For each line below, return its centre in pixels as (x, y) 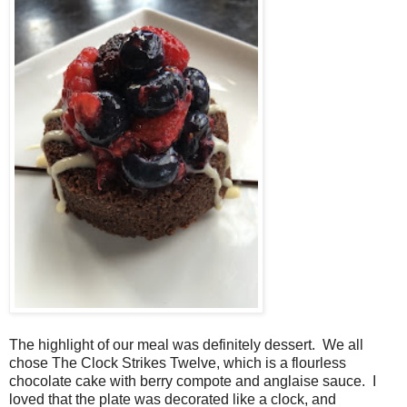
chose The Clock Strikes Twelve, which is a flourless (178, 362)
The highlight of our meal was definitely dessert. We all (186, 344)
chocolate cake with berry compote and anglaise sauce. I (193, 381)
